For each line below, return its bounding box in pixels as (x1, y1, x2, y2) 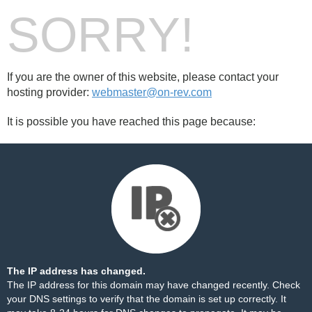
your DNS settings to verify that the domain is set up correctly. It (7, 293, 286, 304)
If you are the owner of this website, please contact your (7, 71, 279, 83)
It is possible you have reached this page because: (7, 116, 256, 127)
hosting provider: (7, 86, 92, 98)
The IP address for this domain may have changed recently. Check (7, 279, 300, 290)
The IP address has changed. (7, 265, 146, 276)
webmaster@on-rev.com (92, 86, 212, 98)
